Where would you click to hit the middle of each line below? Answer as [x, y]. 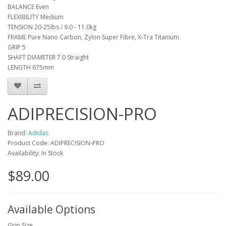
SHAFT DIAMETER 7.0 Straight [48, 57]
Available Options [51, 209]
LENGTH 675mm [31, 67]
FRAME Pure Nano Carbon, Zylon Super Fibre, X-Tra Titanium [93, 37]
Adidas [38, 133]
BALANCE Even [28, 7]
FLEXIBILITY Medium [36, 17]
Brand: [18, 133]
